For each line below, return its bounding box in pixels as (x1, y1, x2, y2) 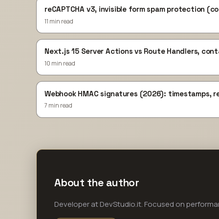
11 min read (44, 17, 73, 25)
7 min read (44, 101, 72, 110)
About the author (54, 175, 139, 189)
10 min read (44, 59, 75, 67)
